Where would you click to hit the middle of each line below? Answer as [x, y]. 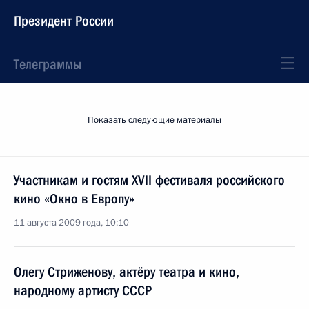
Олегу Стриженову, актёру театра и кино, [127, 272]
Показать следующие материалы [154, 120]
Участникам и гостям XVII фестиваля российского [149, 180]
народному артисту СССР [83, 290]
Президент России [64, 21]
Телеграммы [48, 64]
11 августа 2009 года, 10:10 [71, 223]
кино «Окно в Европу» [74, 199]
